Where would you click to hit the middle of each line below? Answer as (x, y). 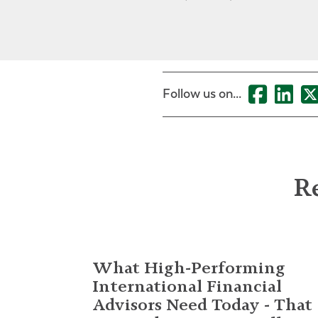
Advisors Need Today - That (202, 304)
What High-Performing (189, 267)
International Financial (187, 286)
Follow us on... (202, 94)
